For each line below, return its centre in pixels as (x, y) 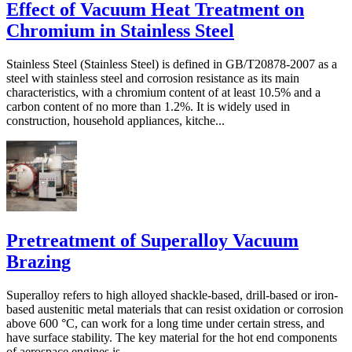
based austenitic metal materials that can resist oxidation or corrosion (175, 310)
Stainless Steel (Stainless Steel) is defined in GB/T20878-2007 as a (172, 64)
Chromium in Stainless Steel (120, 31)
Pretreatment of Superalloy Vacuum (152, 241)
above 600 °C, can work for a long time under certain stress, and (165, 324)
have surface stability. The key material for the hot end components (172, 338)
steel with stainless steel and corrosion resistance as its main (153, 79)
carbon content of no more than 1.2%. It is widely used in (148, 107)
